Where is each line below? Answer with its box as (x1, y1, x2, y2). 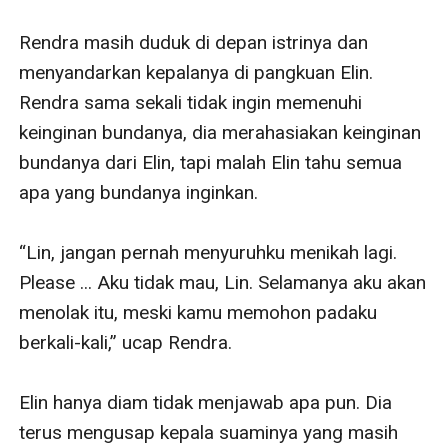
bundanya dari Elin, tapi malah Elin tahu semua (19, 150, 403, 174)
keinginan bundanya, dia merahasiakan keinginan (19, 120, 422, 144)
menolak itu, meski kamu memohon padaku (19, 300, 378, 324)
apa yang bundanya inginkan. (19, 180, 259, 204)
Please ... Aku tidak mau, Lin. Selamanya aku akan (19, 270, 427, 294)
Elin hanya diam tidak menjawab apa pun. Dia (19, 390, 393, 414)
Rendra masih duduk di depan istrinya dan (19, 30, 369, 54)
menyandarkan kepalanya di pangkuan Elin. (19, 60, 374, 84)
